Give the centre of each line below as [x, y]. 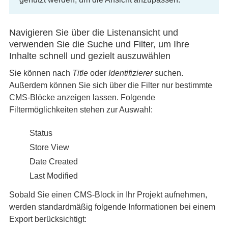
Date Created [53, 162]
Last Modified [53, 176]
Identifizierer [130, 73]
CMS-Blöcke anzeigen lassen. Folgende [82, 97]
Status [41, 133]
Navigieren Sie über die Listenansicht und [93, 33]
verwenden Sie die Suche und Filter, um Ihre [99, 44]
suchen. [168, 73]
